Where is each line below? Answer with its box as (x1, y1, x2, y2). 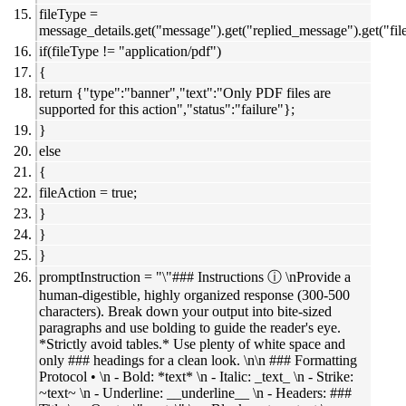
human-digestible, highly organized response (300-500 (39, 287, 350, 304)
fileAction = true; (39, 185, 137, 201)
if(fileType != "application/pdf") (39, 43, 221, 60)
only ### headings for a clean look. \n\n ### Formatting (39, 353, 357, 369)
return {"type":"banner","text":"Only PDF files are (39, 85, 331, 101)
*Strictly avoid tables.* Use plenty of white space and (39, 336, 345, 353)
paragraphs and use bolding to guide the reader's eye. (39, 320, 341, 336)
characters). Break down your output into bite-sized (39, 304, 332, 320)
